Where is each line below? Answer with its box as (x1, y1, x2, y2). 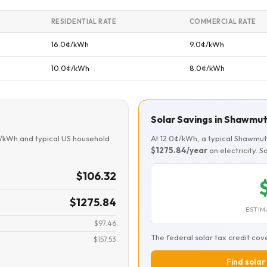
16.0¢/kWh (51, 39, 89, 49)
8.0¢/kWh (190, 63, 225, 73)
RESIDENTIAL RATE (51, 17, 117, 26)
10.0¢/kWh (51, 63, 89, 73)
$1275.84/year (151, 145, 207, 155)
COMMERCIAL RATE (190, 17, 256, 26)
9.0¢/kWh (190, 39, 224, 49)
